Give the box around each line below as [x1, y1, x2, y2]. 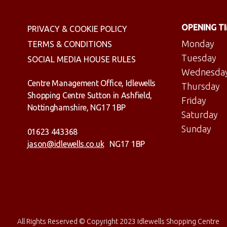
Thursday [181, 81, 220, 92]
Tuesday [181, 53, 216, 63]
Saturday [181, 109, 218, 120]
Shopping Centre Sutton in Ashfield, [27, 91, 153, 100]
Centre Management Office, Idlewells [27, 79, 156, 88]
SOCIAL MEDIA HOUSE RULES [27, 55, 136, 64]
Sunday [181, 124, 211, 134]
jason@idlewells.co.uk [27, 139, 104, 149]
